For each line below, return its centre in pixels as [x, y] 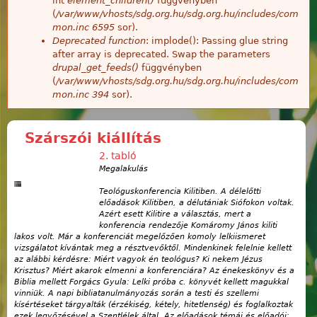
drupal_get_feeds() [96, 67]
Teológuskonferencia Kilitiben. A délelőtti [180, 192]
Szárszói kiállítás [93, 138]
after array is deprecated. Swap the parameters [161, 54]
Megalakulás [123, 168]
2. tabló [118, 155]
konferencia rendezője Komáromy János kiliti [188, 226]
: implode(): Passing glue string [217, 40]
